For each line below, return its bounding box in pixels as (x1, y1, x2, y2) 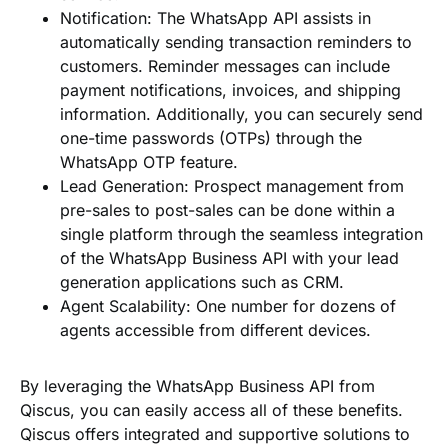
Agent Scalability (60, 296, 186, 316)
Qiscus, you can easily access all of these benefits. (20, 400, 403, 420)
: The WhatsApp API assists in (147, 8, 371, 28)
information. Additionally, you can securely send (60, 104, 423, 124)
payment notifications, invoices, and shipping (60, 80, 401, 100)
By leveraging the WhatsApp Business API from (20, 376, 375, 396)
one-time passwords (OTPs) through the (60, 128, 362, 148)
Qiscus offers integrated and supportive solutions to (20, 424, 410, 444)
